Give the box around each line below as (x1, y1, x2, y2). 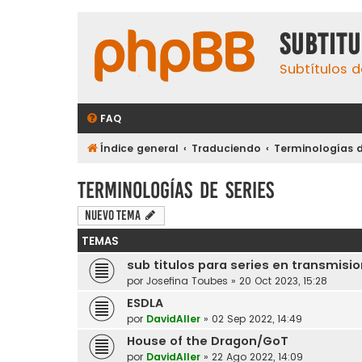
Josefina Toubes (146, 273, 228, 288)
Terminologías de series (78, 177, 274, 203)
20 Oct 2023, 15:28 (239, 273, 327, 288)
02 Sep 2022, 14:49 (212, 311, 302, 326)
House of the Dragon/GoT (127, 332, 288, 349)
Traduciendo (192, 141, 262, 155)
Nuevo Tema (85, 207, 141, 223)
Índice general (100, 141, 179, 155)
